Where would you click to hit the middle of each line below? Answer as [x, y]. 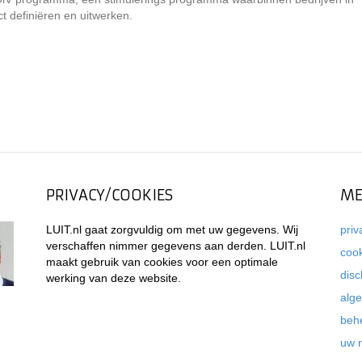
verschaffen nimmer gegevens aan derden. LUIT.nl [176, 246]
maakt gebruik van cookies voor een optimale [162, 262]
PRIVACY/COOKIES [110, 195]
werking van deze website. [114, 278]
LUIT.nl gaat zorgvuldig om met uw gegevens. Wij [173, 229]
